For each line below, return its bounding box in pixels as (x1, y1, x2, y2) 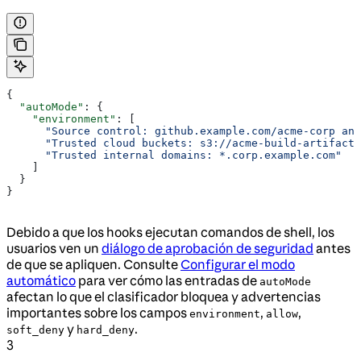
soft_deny (6, 324, 64, 337)
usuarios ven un (6, 240, 102, 257)
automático (6, 272, 76, 289)
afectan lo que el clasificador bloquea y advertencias (6, 288, 321, 305)
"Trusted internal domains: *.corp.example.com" (6, 149, 342, 162)
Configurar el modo (180, 256, 295, 273)
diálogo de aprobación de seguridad (102, 240, 313, 257)
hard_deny (77, 324, 135, 337)
